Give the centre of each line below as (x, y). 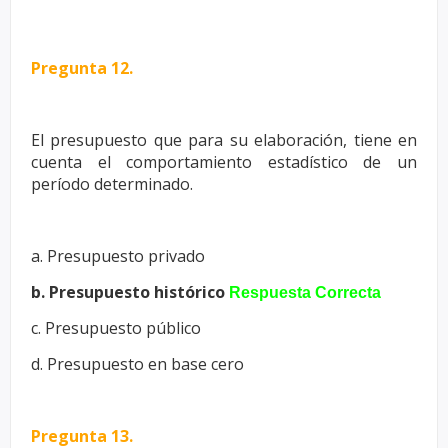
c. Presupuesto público (116, 327)
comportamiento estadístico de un (272, 161)
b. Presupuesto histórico (128, 291)
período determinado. (112, 183)
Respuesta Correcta (305, 292)
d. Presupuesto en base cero (137, 363)
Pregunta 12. (82, 67)
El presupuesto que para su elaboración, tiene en (224, 139)
